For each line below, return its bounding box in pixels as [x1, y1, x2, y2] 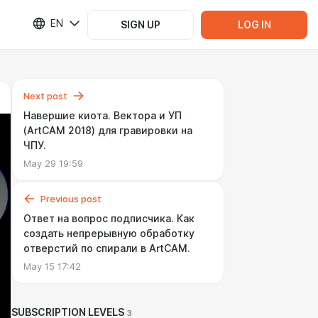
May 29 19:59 [23, 158, 83, 169]
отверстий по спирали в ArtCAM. [23, 243, 190, 254]
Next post [23, 90, 67, 102]
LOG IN [237, 18, 271, 31]
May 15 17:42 [23, 261, 81, 272]
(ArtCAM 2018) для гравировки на [23, 125, 192, 136]
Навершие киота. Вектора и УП [23, 110, 182, 121]
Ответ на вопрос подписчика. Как [23, 213, 194, 224]
